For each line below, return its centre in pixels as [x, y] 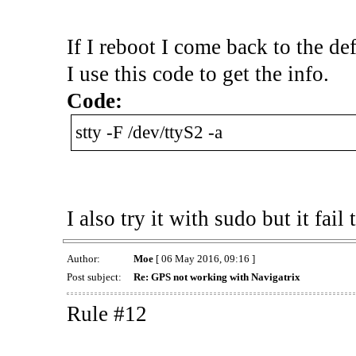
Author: [84, 258]
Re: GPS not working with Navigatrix [217, 277]
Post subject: [95, 277]
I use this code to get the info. [197, 74]
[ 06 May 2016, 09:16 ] [204, 258]
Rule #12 [106, 313]
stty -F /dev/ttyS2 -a [149, 132]
